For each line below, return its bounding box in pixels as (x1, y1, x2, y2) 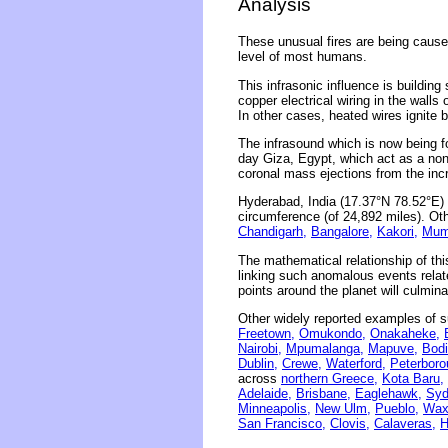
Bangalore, (311, 224, 373, 240)
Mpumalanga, (286, 340, 364, 356)
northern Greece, (281, 370, 378, 386)
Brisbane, (296, 385, 351, 401)
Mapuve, (368, 340, 418, 356)
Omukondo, (299, 325, 366, 341)
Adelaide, (238, 385, 292, 401)
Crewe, (282, 355, 322, 371)
